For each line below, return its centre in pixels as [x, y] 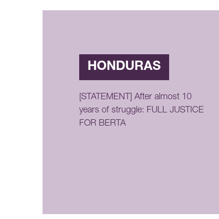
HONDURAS [124, 67]
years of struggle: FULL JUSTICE [141, 111]
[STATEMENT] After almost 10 [135, 98]
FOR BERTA [102, 124]
